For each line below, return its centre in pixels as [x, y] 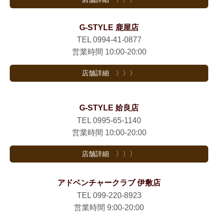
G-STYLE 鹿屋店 [109, 28]
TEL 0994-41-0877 [109, 40]
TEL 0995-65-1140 [109, 121]
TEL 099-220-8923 [109, 195]
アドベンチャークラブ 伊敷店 [109, 182]
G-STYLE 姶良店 [109, 108]
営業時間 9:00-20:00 [109, 207]
